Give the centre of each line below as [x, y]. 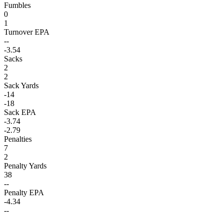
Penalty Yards [25, 166]
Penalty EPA [24, 192]
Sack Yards [21, 85]
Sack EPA [20, 112]
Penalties [18, 139]
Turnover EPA [27, 32]
